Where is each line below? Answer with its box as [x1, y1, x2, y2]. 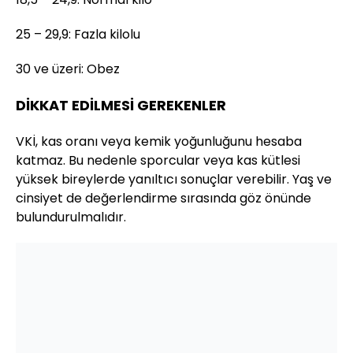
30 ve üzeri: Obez [16, 59, 120, 78]
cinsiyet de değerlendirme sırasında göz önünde [16, 188, 311, 207]
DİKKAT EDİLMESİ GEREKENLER [16, 95, 226, 115]
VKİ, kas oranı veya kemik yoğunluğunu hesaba [16, 132, 302, 150]
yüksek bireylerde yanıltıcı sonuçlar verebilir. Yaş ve [16, 169, 332, 188]
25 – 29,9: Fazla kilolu [16, 24, 140, 43]
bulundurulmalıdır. [16, 207, 126, 226]
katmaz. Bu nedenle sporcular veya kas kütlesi [16, 150, 300, 169]
